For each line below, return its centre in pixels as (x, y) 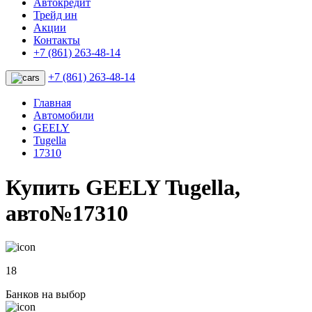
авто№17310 (67, 213)
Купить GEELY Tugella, (123, 187)
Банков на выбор (46, 295)
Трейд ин (55, 15)
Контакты (57, 40)
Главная (52, 103)
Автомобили (64, 116)
